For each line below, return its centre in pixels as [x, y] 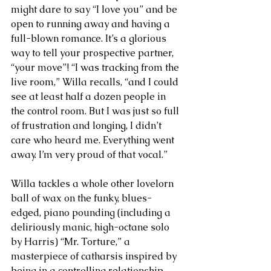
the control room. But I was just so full [96, 111]
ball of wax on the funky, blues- [81, 198]
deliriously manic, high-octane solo [91, 227]
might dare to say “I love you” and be [95, 9]
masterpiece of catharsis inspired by [95, 256]
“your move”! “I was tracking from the [96, 67]
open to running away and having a [92, 24]
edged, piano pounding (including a [92, 212]
